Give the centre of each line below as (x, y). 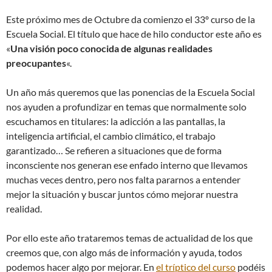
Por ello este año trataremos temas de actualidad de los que (129, 238)
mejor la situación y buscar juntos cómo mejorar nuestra (122, 194)
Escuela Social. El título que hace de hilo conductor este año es (134, 34)
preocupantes (36, 63)
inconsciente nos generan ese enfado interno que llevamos (127, 165)
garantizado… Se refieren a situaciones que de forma (114, 151)
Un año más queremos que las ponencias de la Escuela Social (131, 92)
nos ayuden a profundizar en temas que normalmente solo (126, 107)
